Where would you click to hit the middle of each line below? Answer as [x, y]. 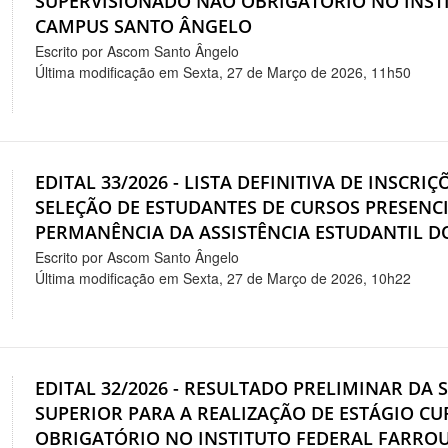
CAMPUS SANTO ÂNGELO [144, 25]
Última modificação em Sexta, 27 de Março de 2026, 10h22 [223, 277]
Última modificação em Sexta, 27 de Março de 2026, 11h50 [223, 71]
